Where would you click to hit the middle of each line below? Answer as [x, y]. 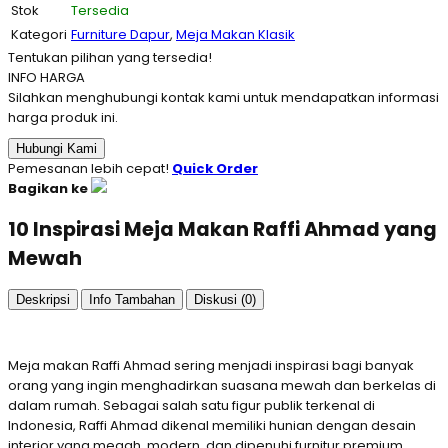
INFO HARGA [46, 77]
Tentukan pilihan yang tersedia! [110, 57]
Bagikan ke [48, 188]
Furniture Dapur [120, 34]
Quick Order [215, 168]
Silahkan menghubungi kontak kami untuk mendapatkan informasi [223, 97]
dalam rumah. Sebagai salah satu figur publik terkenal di [191, 406]
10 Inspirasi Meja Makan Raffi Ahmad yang [222, 229]
